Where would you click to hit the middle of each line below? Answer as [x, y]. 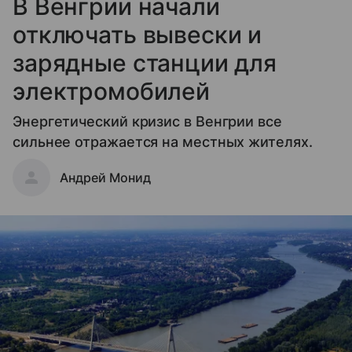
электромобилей [111, 91]
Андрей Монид [105, 177]
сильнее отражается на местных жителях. [163, 141]
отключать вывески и [137, 34]
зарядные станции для [145, 62]
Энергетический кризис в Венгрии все [147, 121]
